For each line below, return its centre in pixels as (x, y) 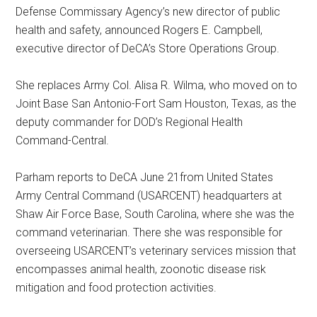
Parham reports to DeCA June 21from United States (145, 177)
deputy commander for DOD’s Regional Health (129, 122)
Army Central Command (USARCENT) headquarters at (149, 195)
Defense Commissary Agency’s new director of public (148, 11)
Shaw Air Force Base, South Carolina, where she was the (155, 214)
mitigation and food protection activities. (116, 287)
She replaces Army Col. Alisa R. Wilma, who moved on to (157, 85)
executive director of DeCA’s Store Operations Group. (148, 48)
